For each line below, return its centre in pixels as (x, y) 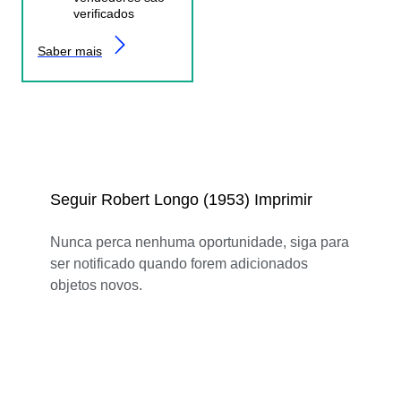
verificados (104, 13)
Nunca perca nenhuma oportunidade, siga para (200, 242)
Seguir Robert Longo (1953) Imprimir (181, 199)
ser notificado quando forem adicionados (179, 263)
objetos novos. (96, 285)
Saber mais (70, 51)
